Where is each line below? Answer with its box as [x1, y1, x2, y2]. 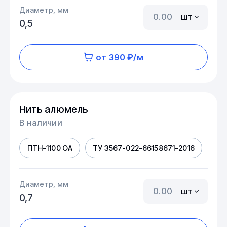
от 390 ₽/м [96, 52, 143, 62]
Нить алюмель [19, 103, 89, 116]
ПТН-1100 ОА [27, 143, 73, 153]
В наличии [19, 117, 62, 128]
